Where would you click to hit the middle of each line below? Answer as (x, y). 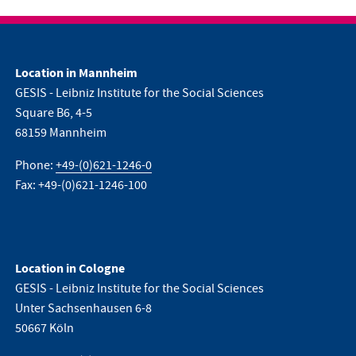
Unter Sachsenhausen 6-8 (84, 308)
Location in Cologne (70, 269)
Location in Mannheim (77, 73)
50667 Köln (45, 328)
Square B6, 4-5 (54, 113)
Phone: (36, 165)
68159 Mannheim (61, 133)
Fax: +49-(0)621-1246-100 (81, 185)
